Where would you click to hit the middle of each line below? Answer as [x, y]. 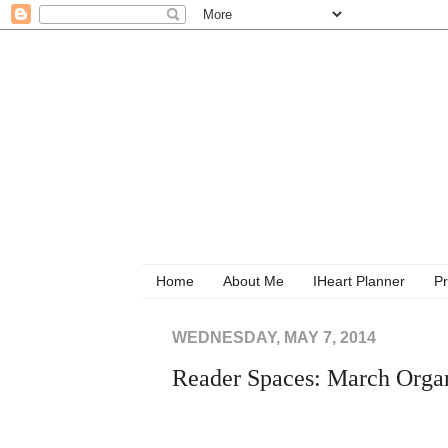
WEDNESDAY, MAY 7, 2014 [274, 337]
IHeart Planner [359, 281]
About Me [253, 281]
